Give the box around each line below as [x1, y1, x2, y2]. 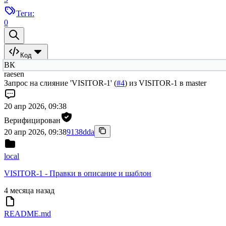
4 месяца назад [4, 186, 54, 195]
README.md [4, 209, 51, 218]
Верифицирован [4, 116, 61, 125]
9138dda [67, 128, 94, 137]
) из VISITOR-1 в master [125, 79, 206, 88]
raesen [4, 70, 24, 79]
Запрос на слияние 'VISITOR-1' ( [4, 79, 117, 88]
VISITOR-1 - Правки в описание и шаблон [4, 169, 151, 178]
